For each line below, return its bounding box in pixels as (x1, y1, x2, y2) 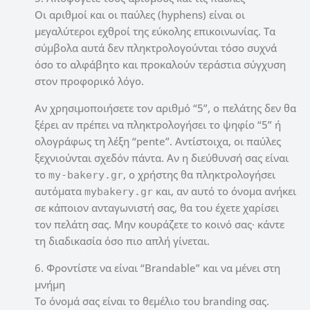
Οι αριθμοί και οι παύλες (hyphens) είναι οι (35, 8, 245, 22)
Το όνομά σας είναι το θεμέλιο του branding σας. (35, 294, 269, 309)
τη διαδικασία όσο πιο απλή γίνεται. (35, 234, 210, 248)
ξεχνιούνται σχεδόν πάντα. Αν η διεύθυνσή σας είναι (35, 151, 289, 165)
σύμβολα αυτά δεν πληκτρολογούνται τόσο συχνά (35, 41, 277, 55)
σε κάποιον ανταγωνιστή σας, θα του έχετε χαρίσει (35, 201, 279, 215)
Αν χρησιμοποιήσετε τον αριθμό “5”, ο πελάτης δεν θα (35, 101, 296, 116)
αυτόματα (35, 184, 84, 199)
